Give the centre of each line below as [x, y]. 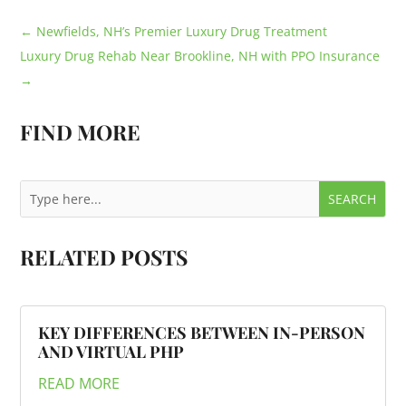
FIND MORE [81, 132]
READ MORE [79, 384]
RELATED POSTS [104, 257]
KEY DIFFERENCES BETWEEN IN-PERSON [202, 333]
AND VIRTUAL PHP [111, 352]
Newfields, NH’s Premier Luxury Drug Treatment [182, 32]
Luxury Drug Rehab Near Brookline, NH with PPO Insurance [200, 56]
